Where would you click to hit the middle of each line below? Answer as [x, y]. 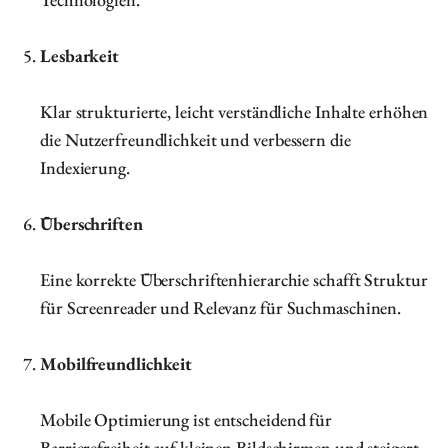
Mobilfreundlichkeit [116, 363]
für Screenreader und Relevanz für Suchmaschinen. [221, 307]
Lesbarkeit [79, 55]
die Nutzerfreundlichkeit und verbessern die [195, 139]
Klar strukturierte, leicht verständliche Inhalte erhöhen [234, 111]
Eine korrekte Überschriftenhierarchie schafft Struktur [234, 279]
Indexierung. [85, 167]
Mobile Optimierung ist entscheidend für [186, 419]
